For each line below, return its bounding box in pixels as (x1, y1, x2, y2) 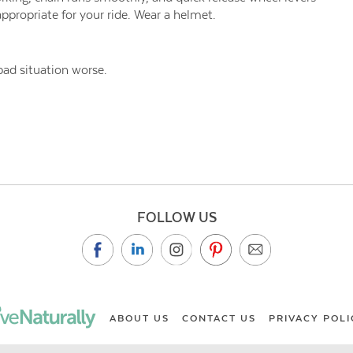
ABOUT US (110, 313, 169, 324)
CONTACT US (182, 313, 256, 324)
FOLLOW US (136, 210, 217, 225)
